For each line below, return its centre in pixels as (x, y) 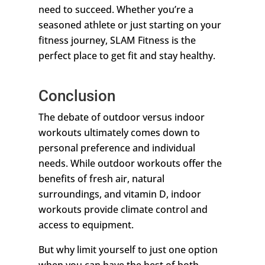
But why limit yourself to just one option (128, 250)
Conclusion (77, 96)
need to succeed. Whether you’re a (116, 10)
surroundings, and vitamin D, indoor (119, 194)
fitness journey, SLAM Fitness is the (117, 41)
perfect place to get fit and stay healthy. (127, 56)
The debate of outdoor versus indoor (121, 117)
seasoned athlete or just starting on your (130, 25)
